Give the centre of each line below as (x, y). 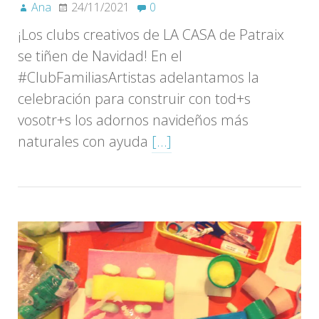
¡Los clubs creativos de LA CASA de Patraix (151, 34)
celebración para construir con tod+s (134, 98)
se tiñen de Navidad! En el (100, 56)
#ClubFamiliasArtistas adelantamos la (138, 77)
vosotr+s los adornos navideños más (133, 120)
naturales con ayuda (85, 141)
